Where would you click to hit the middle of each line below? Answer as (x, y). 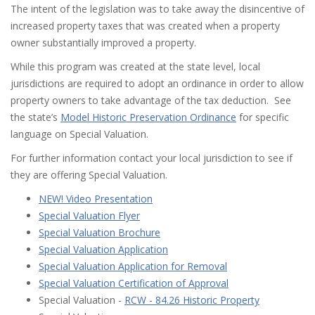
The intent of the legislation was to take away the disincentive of (157, 9)
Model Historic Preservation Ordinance (148, 117)
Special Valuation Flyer (89, 216)
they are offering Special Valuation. (89, 175)
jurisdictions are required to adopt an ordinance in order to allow (157, 83)
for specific (263, 117)
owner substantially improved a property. (103, 43)
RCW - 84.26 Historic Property (192, 300)
